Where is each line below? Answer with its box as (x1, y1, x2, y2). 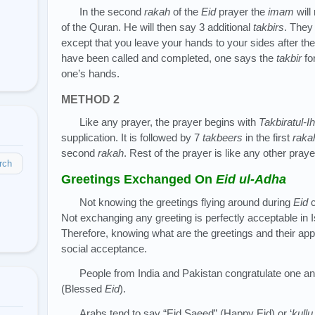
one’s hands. (61, 67, 120, 79)
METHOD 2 (61, 93, 120, 105)
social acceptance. (61, 243, 147, 255)
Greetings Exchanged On (61, 172, 216, 186)
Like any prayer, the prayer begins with (79, 115, 259, 128)
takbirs (253, 20, 284, 33)
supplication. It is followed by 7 (61, 131, 202, 143)
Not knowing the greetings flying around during (79, 196, 294, 209)
